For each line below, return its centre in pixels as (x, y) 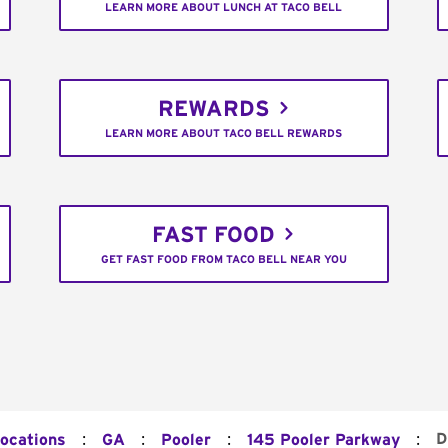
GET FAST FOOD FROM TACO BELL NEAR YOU (223, 260)
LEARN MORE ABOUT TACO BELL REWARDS (224, 134)
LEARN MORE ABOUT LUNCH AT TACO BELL (224, 8)
